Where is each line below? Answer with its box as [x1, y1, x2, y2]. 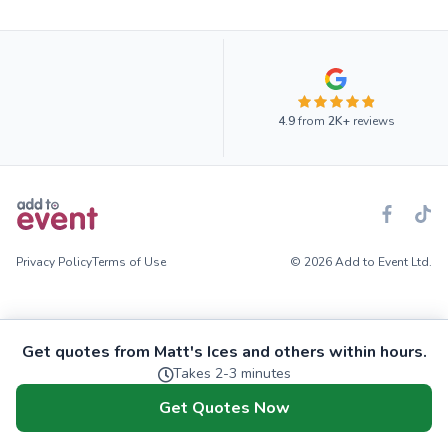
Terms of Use [92, 254, 166, 271]
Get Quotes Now [158, 397, 290, 419]
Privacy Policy [16, 254, 92, 271]
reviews [349, 113, 395, 130]
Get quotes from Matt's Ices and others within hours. [21, 341, 427, 363]
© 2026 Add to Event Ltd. [290, 254, 432, 271]
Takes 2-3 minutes [173, 364, 291, 383]
